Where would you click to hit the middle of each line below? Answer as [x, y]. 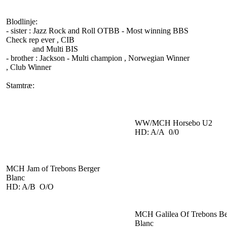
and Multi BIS [42, 49]
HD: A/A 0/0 [157, 132]
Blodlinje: [22, 22]
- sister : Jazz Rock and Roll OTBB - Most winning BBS [97, 31]
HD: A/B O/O [30, 187]
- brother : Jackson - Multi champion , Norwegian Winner [98, 58]
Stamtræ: [20, 85]
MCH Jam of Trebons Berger [53, 168]
